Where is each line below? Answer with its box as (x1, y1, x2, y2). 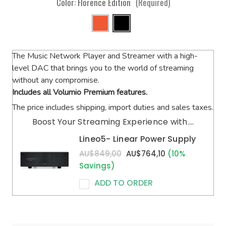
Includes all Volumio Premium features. (12, 87, 147, 98)
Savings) (79, 160, 115, 171)
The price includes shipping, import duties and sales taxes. (12, 102, 213, 113)
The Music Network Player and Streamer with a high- (12, 50, 198, 62)
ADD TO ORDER (94, 177, 153, 189)
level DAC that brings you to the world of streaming (12, 63, 194, 74)
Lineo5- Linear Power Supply (79, 133, 196, 145)
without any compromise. (12, 75, 99, 86)
